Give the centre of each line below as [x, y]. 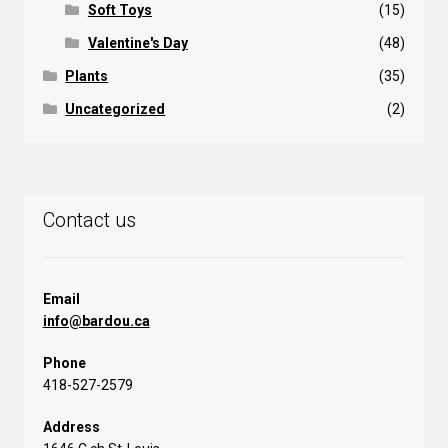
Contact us [89, 220]
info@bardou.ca [96, 320]
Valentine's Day [137, 43]
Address [71, 426]
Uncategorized [115, 109]
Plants [87, 76]
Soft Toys [119, 10]
